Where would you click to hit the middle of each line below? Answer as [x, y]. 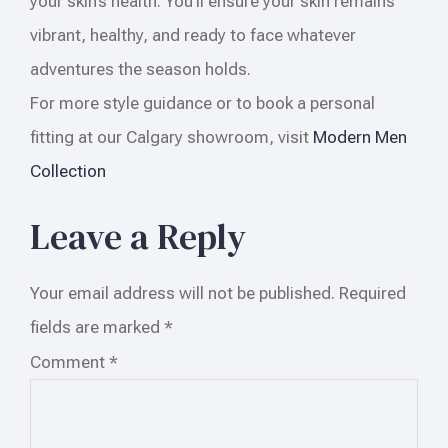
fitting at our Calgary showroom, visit [171, 136]
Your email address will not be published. [182, 292]
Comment [69, 362]
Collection [68, 170]
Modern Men [360, 136]
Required [372, 292]
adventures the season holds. [140, 68]
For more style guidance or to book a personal [202, 102]
